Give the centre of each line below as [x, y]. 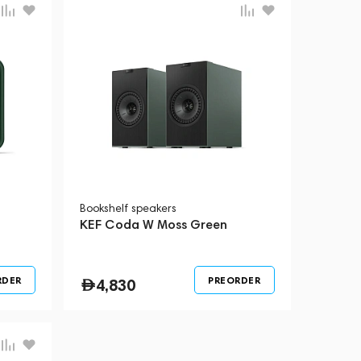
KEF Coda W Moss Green [154, 224]
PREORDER [234, 280]
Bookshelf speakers [129, 208]
